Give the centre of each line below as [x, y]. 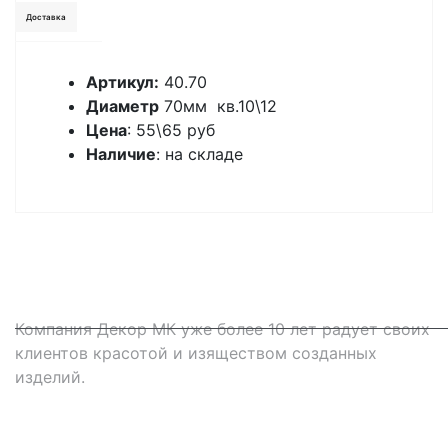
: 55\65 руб [171, 130]
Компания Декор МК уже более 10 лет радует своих [222, 329]
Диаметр [122, 106]
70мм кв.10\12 [218, 106]
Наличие [121, 154]
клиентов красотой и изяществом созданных [196, 353]
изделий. [50, 377]
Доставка [46, 17]
